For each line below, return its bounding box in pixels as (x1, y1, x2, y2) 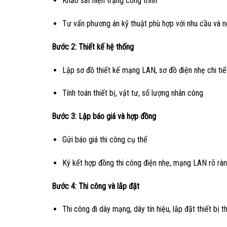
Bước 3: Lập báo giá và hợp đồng (52, 111, 156, 122)
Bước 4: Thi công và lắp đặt (52, 181, 139, 191)
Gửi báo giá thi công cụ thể (62, 135, 147, 145)
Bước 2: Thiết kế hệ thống (52, 42, 134, 52)
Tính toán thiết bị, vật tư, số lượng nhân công (62, 88, 203, 98)
